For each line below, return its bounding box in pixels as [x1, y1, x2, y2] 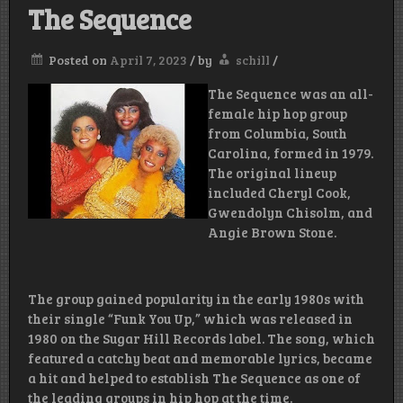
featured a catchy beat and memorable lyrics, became [28, 349, 372, 368]
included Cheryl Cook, [208, 184, 351, 202]
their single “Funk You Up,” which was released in [28, 309, 353, 328]
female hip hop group [208, 104, 347, 123]
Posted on [49, 51, 110, 69]
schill [236, 51, 270, 69]
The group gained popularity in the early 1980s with [28, 290, 364, 309]
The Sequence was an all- [208, 85, 373, 103]
